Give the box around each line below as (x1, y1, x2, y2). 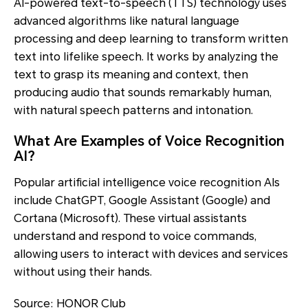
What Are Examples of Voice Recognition (14, 132, 285, 149)
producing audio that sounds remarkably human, (14, 85, 272, 99)
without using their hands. (14, 265, 152, 278)
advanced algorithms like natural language (14, 14, 239, 27)
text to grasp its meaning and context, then (14, 67, 248, 81)
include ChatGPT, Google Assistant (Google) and (14, 193, 270, 207)
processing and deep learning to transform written (14, 32, 288, 45)
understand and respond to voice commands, (14, 229, 256, 243)
